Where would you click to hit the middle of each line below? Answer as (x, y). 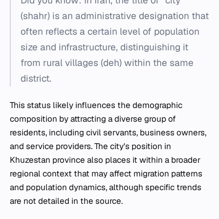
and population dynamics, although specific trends (106, 187)
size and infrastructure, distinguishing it (104, 47)
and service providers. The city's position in (90, 146)
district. (36, 79)
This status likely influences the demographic (96, 105)
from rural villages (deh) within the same (107, 63)
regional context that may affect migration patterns (106, 174)
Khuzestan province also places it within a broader (105, 160)
